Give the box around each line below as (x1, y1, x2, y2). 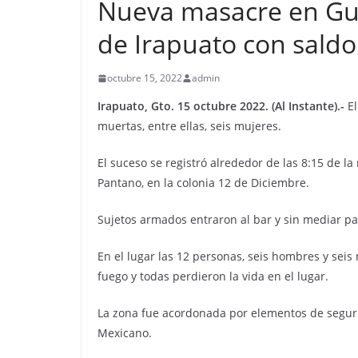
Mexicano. (97, 325, 152, 340)
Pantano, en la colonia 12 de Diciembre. (97, 175, 309, 190)
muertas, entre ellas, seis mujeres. (97, 118, 281, 133)
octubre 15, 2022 (107, 71, 182, 85)
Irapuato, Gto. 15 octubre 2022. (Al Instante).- (97, 98, 344, 113)
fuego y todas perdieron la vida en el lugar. (97, 268, 328, 284)
